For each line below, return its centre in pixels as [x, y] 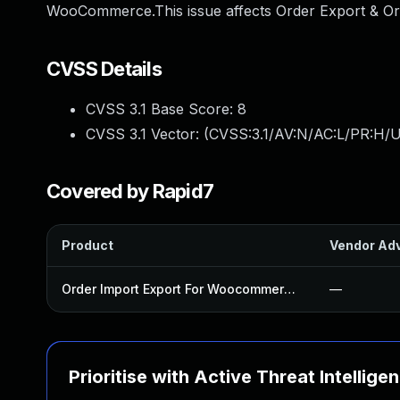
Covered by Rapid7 [130, 191]
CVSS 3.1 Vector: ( [147, 134]
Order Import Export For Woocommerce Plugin [290, 289]
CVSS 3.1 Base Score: [162, 109]
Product [87, 245]
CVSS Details [104, 69]
